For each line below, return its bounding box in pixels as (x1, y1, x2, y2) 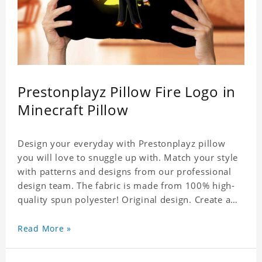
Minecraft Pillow (18, 100, 129, 120)
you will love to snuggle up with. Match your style (18, 151, 238, 164)
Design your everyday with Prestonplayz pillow (18, 137, 226, 150)
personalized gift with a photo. (18, 208, 153, 220)
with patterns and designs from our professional (18, 166, 232, 178)
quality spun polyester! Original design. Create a (18, 194, 231, 206)
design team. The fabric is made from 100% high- (18, 180, 235, 192)
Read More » (18, 223, 71, 235)
